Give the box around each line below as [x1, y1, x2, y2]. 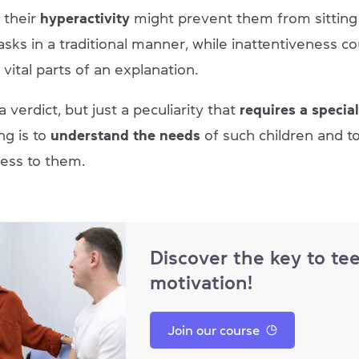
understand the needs [50, 127, 204, 143]
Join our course [167, 323, 260, 337]
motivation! [149, 272, 252, 292]
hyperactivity [40, 10, 130, 26]
